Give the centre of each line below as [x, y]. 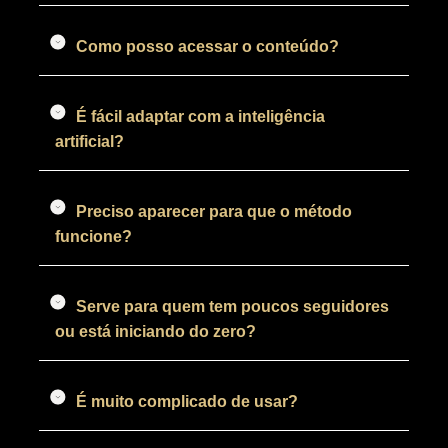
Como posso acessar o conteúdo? [207, 47]
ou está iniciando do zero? [155, 332]
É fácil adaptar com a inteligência [200, 117]
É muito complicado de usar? [186, 402]
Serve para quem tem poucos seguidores [232, 307]
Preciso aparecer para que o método [213, 212]
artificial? [89, 142]
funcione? [93, 237]
